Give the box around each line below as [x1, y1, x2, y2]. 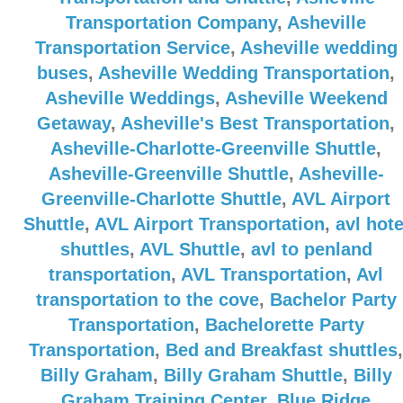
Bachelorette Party [204, 315, 364, 335]
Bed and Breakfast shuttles [166, 340, 398, 360]
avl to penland [250, 239, 372, 259]
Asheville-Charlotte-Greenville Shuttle [50, 139, 376, 158]
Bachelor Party [269, 290, 397, 309]
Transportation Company [66, 13, 277, 32]
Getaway [37, 113, 111, 133]
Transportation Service [34, 38, 230, 58]
